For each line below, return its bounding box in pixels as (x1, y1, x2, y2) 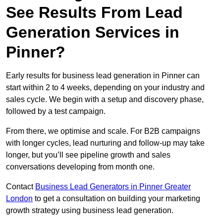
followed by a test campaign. (6, 107, 106, 116)
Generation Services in (6, 23, 179, 42)
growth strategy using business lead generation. (6, 206, 173, 215)
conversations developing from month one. (6, 163, 155, 171)
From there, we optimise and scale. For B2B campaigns (6, 127, 200, 136)
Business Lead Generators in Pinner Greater (35, 182, 191, 191)
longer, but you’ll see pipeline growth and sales (6, 151, 170, 160)
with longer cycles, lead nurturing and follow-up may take (6, 139, 205, 148)
